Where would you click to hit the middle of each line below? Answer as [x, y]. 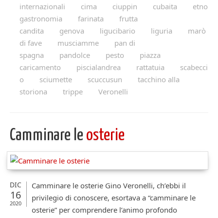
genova [72, 31]
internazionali [42, 7]
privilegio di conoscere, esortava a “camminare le [114, 198]
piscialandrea [99, 67]
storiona [33, 92]
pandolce [75, 55]
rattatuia [150, 67]
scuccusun [105, 80]
